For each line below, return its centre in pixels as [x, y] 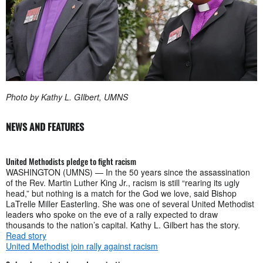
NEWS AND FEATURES [45, 127]
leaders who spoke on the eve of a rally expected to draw [112, 214]
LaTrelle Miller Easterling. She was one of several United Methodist [130, 203]
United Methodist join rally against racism [82, 246]
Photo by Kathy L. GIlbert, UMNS [67, 97]
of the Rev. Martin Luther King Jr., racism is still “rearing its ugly [123, 182]
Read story [26, 235]
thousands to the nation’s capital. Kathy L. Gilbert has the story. [123, 225]
